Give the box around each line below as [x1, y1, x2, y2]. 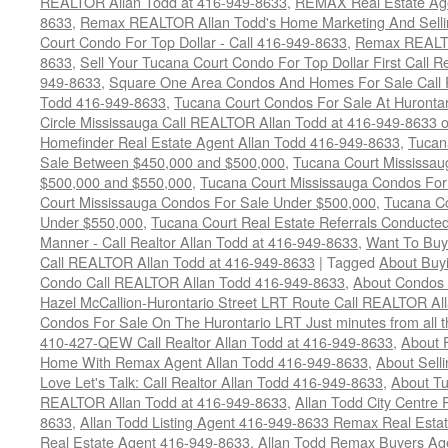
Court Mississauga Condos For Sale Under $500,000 [40, 191, 376, 212]
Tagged [327, 251, 375, 272]
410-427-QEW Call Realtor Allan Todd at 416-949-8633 [40, 331, 393, 352]
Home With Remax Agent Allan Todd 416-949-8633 [40, 351, 368, 372]
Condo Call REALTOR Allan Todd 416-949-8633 [40, 271, 345, 292]
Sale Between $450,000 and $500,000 [40, 151, 285, 172]
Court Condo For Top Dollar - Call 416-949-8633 [40, 31, 347, 52]
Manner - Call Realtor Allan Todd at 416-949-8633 [40, 231, 358, 252]
